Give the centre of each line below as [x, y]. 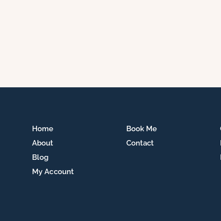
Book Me [142, 129]
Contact [140, 143]
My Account [53, 171]
